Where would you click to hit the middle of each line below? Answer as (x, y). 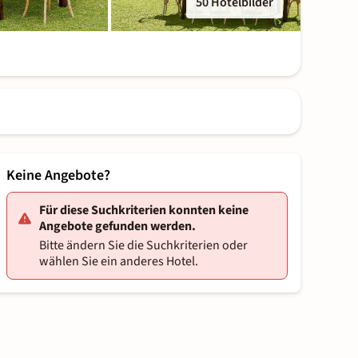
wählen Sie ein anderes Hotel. (119, 262)
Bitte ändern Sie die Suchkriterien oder (143, 246)
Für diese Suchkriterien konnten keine (144, 211)
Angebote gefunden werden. (117, 227)
